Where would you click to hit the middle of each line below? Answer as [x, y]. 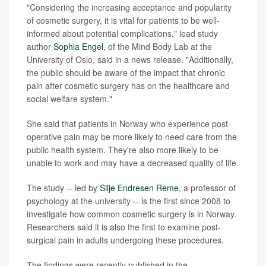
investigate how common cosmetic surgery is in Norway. [132, 213]
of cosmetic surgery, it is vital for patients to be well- [123, 20]
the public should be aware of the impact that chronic [126, 72]
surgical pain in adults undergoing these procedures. [125, 240]
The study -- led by [63, 187]
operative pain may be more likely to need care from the [132, 136]
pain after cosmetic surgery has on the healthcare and [128, 85]
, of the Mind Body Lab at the [158, 46]
